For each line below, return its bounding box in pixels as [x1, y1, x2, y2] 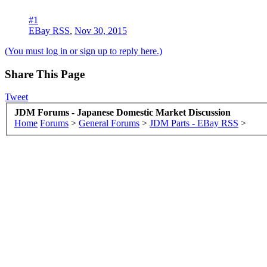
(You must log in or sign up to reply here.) [5, 45, 162, 56]
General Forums [79, 117, 139, 128]
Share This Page [5, 67, 85, 80]
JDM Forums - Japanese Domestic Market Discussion [14, 107, 231, 117]
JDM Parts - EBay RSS [150, 117, 238, 128]
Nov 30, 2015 [74, 25, 127, 36]
